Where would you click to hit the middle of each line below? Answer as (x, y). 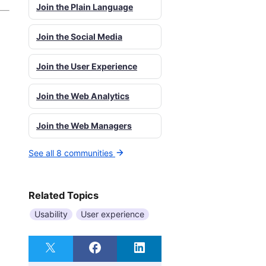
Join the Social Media (79, 36)
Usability (51, 214)
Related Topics (64, 196)
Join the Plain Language (85, 7)
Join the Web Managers (84, 125)
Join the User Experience (87, 66)
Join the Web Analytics (83, 96)
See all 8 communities (71, 153)
